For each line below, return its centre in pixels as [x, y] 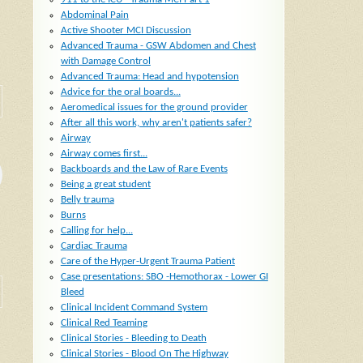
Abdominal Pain [94, 15]
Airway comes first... [104, 154]
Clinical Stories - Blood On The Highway [144, 354]
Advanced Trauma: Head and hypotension [149, 77]
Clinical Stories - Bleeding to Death [133, 339]
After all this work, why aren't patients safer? [156, 123]
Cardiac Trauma [94, 246]
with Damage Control [105, 62]
